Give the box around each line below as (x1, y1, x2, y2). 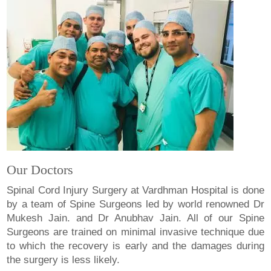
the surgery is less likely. (7, 253, 120, 266)
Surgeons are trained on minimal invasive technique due (7, 226, 264, 238)
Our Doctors (7, 162, 74, 177)
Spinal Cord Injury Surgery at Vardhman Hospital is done (7, 184, 264, 196)
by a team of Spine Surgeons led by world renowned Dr (7, 198, 264, 210)
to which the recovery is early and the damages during (7, 240, 264, 252)
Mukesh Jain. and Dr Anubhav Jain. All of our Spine (7, 212, 264, 224)
